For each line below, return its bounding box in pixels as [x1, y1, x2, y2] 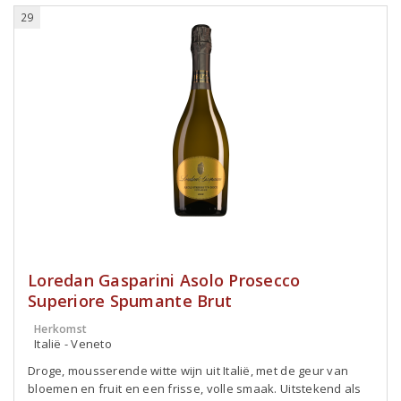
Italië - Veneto [34, 336, 112, 352]
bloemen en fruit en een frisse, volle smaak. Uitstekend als [28, 380, 362, 397]
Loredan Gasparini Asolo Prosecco [28, 269, 301, 291]
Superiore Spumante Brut [28, 290, 233, 311]
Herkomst [34, 321, 88, 337]
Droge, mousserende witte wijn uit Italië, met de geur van [28, 363, 349, 379]
